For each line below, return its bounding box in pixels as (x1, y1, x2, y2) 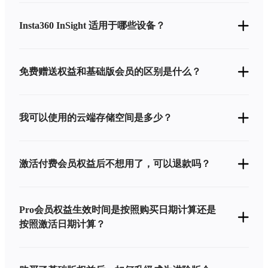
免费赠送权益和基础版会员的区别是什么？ (19, 66, 201, 77)
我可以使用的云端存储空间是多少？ (19, 112, 172, 123)
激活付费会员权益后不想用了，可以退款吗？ (19, 159, 211, 169)
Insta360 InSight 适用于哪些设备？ (19, 20, 165, 31)
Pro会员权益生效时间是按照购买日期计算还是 (19, 205, 216, 215)
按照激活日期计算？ (19, 219, 105, 229)
